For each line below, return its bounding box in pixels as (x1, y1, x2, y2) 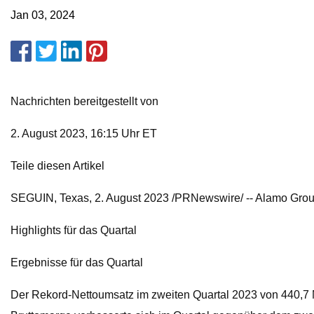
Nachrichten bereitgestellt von (11, 95, 158, 108)
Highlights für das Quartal (11, 224, 137, 237)
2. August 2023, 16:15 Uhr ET (11, 128, 157, 140)
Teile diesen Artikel (11, 160, 104, 172)
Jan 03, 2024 (11, 9, 75, 22)
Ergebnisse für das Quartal (11, 257, 143, 269)
